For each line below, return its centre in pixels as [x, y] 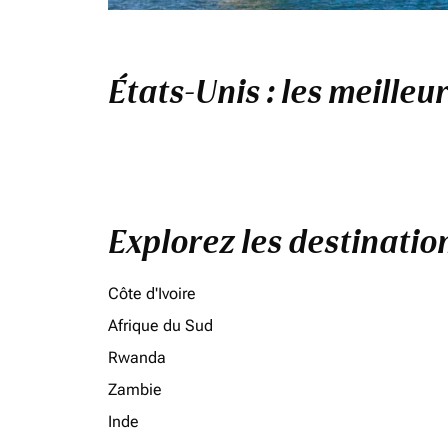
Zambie [135, 389]
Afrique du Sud [160, 325]
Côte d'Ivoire [152, 293]
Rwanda [137, 357]
